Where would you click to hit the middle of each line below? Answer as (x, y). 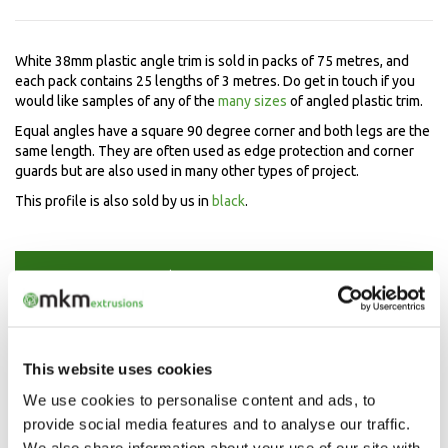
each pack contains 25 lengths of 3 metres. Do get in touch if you (215, 81)
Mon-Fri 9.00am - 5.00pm (224, 299)
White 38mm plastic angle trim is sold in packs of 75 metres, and (212, 61)
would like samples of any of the (116, 101)
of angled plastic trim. (355, 101)
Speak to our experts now (224, 277)
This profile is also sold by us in (113, 201)
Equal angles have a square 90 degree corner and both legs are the (222, 131)
